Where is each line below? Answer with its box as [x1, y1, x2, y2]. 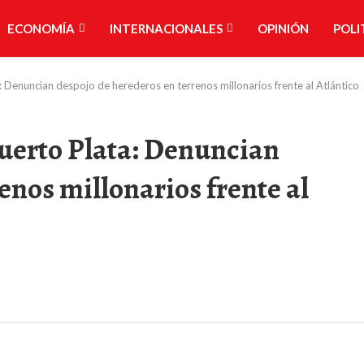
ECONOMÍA [6, 21, 75, 36]
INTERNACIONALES [109, 21, 223, 36]
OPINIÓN [257, 21, 309, 36]
